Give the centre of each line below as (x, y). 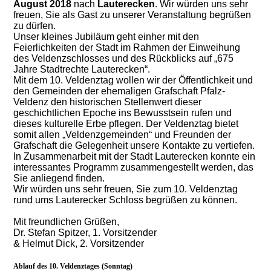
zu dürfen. (35, 25)
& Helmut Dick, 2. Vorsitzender (79, 243)
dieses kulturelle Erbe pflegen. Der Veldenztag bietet (126, 123)
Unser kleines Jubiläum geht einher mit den (106, 36)
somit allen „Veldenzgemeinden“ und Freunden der (122, 134)
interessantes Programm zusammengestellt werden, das (134, 167)
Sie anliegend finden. (59, 178)
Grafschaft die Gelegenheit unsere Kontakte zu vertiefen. (134, 145)
